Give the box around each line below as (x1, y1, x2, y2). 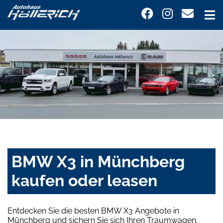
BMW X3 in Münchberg (11, 152, 185, 171)
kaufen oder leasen (11, 171, 157, 190)
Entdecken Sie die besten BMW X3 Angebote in (7, 206, 179, 216)
